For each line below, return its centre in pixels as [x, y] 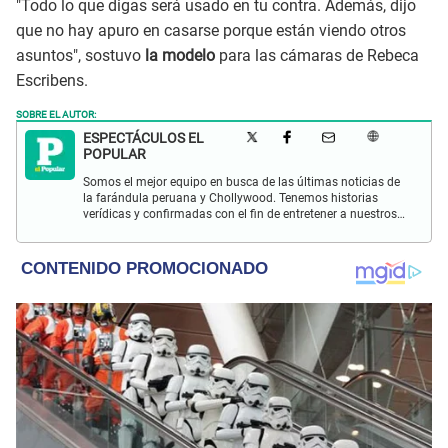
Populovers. [115, 230]
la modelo [178, 56]
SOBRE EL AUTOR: [56, 113]
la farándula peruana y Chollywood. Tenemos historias [230, 198]
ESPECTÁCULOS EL [143, 138]
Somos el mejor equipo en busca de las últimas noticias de [241, 182]
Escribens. [52, 81]
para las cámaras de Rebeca [317, 56]
